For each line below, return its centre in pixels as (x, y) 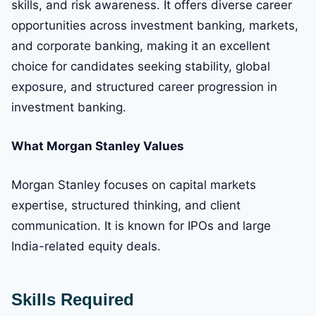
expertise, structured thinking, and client (126, 206)
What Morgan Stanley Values (98, 146)
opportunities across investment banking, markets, (155, 26)
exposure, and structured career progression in (144, 87)
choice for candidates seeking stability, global (141, 67)
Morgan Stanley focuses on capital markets (134, 185)
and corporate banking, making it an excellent (141, 46)
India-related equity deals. (86, 247)
